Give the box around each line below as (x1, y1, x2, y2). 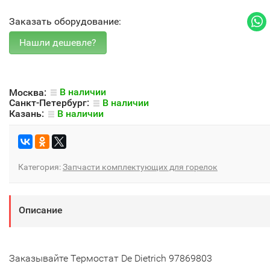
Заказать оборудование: (9, 15, 121, 27)
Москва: (9, 86, 49, 98)
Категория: (18, 162, 63, 172)
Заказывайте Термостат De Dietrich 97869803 (9, 252, 212, 264)
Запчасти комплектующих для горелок (63, 162, 218, 172)
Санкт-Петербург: (9, 97, 92, 109)
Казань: (9, 107, 46, 119)
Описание (19, 204, 63, 216)
